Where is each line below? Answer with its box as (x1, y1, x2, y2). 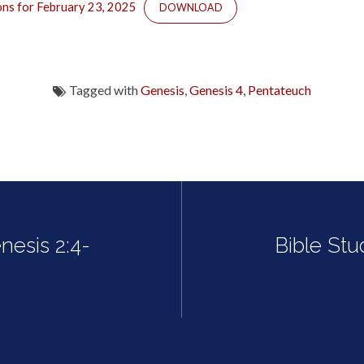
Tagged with (66, 82, 141, 98)
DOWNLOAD (158, 2, 223, 14)
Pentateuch (247, 82, 311, 98)
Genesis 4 (188, 82, 243, 98)
